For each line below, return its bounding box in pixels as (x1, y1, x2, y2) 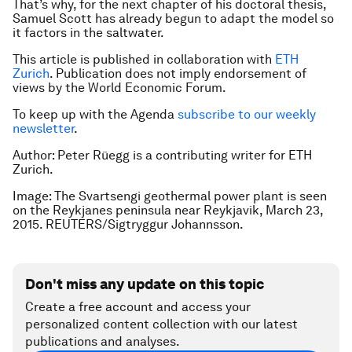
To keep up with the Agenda (13, 107, 178, 122)
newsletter (13, 121, 74, 136)
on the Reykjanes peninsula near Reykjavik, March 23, (13, 203, 323, 218)
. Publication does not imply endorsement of (49, 66, 306, 81)
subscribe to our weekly (178, 107, 316, 122)
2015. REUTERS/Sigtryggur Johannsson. (13, 217, 244, 232)
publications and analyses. (25, 334, 180, 349)
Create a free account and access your (25, 299, 251, 314)
